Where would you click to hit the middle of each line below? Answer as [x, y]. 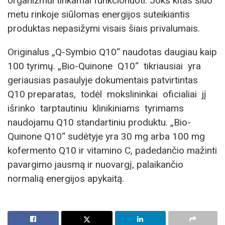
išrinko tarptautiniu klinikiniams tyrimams [97, 108]
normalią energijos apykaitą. [66, 179]
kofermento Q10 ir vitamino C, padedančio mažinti [112, 151]
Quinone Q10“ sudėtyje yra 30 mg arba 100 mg [106, 137]
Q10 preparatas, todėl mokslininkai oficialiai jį [108, 94]
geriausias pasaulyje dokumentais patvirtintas [103, 80]
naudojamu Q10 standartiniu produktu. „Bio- [99, 123]
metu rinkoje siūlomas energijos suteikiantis [99, 15]
